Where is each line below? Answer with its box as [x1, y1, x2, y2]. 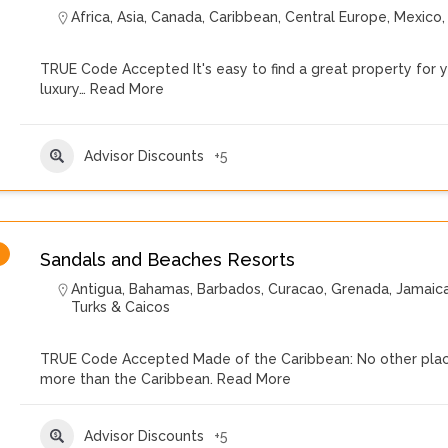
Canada [151, 9, 202, 25]
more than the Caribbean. [40, 371, 213, 387]
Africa [71, 9, 110, 25]
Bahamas [129, 281, 190, 297]
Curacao [268, 281, 324, 297]
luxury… [40, 81, 86, 97]
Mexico [394, 9, 442, 25]
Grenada [331, 281, 389, 297]
